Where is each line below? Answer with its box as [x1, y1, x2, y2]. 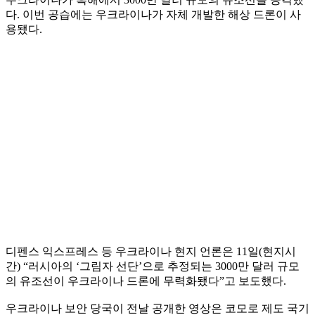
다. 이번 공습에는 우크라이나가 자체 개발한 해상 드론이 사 [6, 8, 301, 20]
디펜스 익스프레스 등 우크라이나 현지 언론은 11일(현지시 [6, 245, 296, 257]
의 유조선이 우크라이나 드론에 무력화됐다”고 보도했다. [6, 274, 286, 287]
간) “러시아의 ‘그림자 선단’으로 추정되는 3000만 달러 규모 [6, 259, 300, 272]
